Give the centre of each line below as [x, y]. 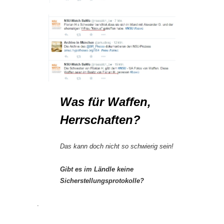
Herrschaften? [100, 119]
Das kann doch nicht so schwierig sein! [117, 146]
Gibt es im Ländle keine [97, 169]
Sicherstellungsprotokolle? [102, 180]
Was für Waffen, [105, 101]
